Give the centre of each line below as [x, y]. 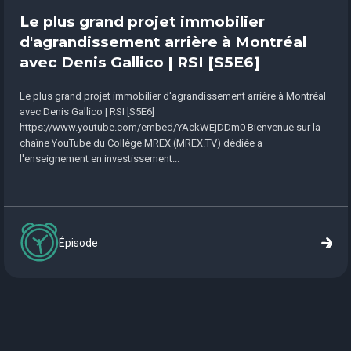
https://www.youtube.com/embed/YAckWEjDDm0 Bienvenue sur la [170, 128]
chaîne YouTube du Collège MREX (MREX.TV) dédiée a [141, 143]
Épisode [78, 242]
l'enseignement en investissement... [99, 159]
